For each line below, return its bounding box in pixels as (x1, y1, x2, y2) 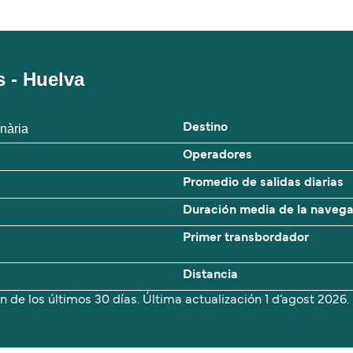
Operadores (183, 150, 252, 162)
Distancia (183, 269, 238, 281)
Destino (183, 122, 228, 134)
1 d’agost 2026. (265, 295, 349, 307)
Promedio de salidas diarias (183, 177, 344, 189)
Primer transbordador (183, 232, 309, 244)
